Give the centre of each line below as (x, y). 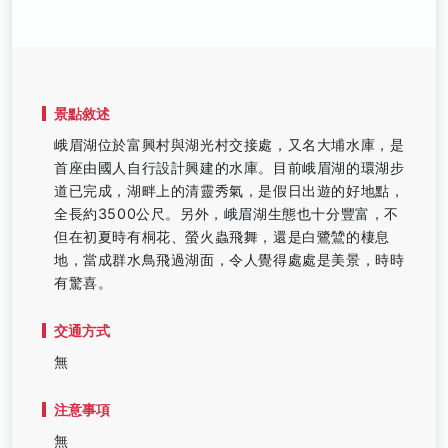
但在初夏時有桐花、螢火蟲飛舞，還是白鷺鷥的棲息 (222, 236)
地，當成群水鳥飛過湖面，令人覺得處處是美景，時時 (229, 259)
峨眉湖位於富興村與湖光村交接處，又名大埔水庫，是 (229, 144)
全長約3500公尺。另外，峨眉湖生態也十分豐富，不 (227, 213)
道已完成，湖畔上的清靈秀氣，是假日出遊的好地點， (229, 190)
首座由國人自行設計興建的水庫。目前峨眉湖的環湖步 (229, 167)
